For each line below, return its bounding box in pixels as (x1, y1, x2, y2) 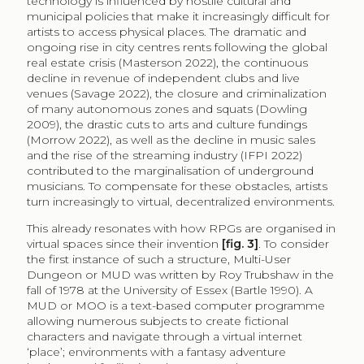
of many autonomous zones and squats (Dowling (26, 101, 307, 116)
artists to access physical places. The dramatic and (26, 24, 306, 39)
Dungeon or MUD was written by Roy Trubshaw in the (26, 266, 334, 282)
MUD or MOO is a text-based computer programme (26, 297, 325, 313)
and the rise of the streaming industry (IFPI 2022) (26, 147, 302, 162)
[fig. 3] (221, 236, 258, 251)
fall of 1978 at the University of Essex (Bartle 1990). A (26, 282, 313, 297)
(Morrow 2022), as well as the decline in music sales (26, 132, 315, 147)
